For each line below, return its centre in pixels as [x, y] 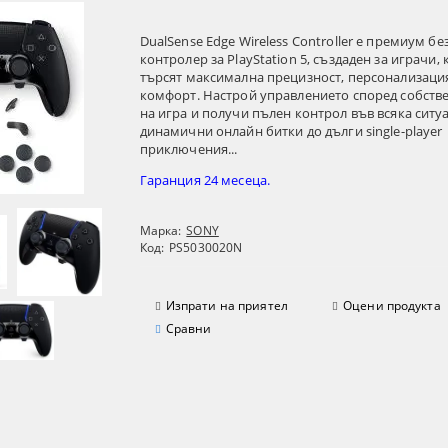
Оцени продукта [392, 306]
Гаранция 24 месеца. [205, 180]
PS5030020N [206, 248]
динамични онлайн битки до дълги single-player [291, 131]
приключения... [188, 149]
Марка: [160, 231]
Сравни [188, 329]
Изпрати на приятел [226, 306]
